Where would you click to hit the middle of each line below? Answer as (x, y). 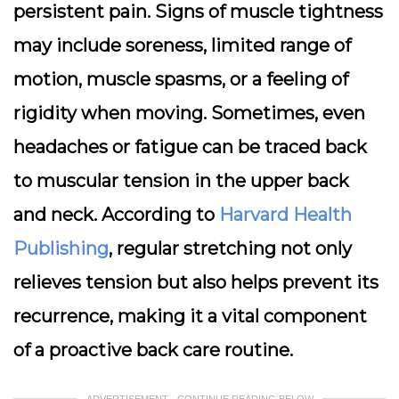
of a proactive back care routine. (153, 350)
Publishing (61, 248)
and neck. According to (116, 215)
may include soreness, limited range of (182, 45)
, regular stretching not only (230, 248)
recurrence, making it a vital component (190, 316)
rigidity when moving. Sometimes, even (189, 113)
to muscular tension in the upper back (181, 181)
